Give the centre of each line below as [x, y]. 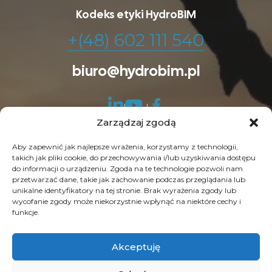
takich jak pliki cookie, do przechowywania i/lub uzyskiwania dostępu [134, 158]
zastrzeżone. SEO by [113, 194]
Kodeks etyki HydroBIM [136, 15]
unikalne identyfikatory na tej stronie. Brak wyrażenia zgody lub [124, 190]
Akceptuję [136, 246]
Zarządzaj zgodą [136, 122]
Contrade [187, 194]
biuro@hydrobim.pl [136, 71]
